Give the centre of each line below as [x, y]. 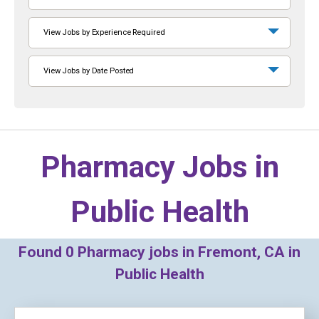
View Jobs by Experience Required [104, 32]
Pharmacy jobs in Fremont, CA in [187, 252]
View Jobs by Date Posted [89, 71]
